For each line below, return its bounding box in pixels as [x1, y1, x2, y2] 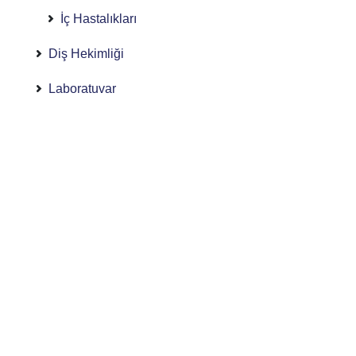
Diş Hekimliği [48, 47, 124, 60]
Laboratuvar [48, 82, 116, 95]
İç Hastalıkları [60, 12, 137, 25]
